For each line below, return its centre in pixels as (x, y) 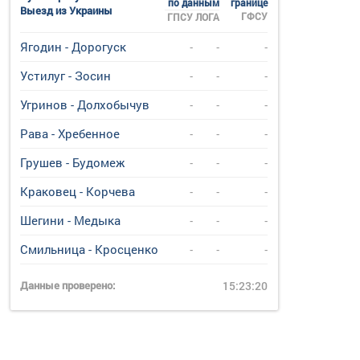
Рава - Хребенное (70, 133)
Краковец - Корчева (78, 191)
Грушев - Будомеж (73, 162)
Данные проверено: (68, 285)
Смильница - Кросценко (90, 249)
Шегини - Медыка (71, 220)
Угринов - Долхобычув (85, 104)
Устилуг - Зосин (66, 76)
